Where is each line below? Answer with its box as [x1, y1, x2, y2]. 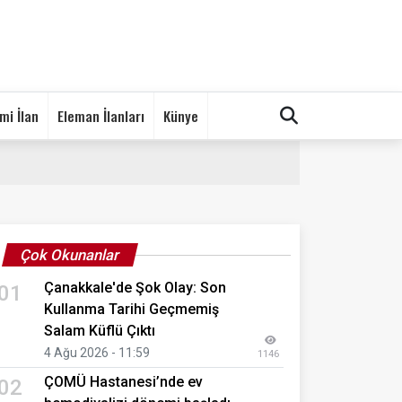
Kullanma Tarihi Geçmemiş [44, 300, 219, 318]
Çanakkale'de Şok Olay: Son [44, 278, 226, 296]
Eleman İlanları [57, 104, 144, 127]
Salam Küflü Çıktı [44, 321, 155, 339]
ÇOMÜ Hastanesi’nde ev [44, 372, 203, 390]
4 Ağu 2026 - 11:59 [44, 345, 150, 360]
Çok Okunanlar [18, 245, 122, 264]
